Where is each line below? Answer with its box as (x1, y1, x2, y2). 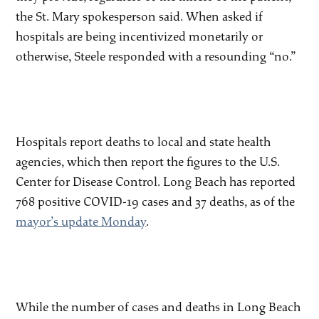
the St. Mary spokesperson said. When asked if (16, 9, 263, 24)
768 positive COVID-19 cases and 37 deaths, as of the (16, 194, 296, 209)
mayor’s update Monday (16, 214, 147, 229)
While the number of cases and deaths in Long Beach (16, 299, 301, 315)
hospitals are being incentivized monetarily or (16, 28, 263, 44)
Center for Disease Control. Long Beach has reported (16, 174, 296, 189)
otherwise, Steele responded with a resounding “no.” (16, 48, 297, 64)
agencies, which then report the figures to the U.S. (16, 154, 281, 169)
